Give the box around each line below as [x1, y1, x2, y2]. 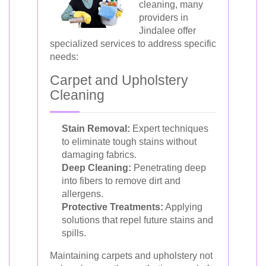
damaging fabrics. [62, 150, 137, 160]
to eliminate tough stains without [62, 137, 197, 147]
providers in [139, 12, 188, 23]
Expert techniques [130, 123, 208, 134]
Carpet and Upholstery [50, 72, 188, 88]
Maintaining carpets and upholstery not [50, 251, 213, 261]
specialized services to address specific [50, 39, 216, 49]
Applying [163, 202, 202, 212]
